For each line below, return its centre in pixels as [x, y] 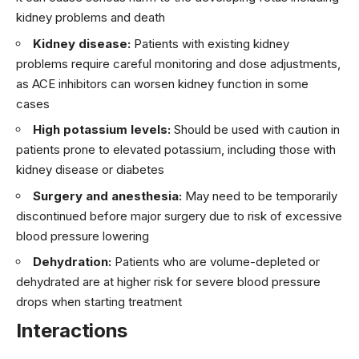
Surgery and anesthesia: [107, 196]
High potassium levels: [102, 130]
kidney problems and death [91, 18]
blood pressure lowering [83, 236]
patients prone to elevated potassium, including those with [176, 150]
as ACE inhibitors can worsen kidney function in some [162, 83]
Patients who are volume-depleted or [216, 262]
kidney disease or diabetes [90, 170]
